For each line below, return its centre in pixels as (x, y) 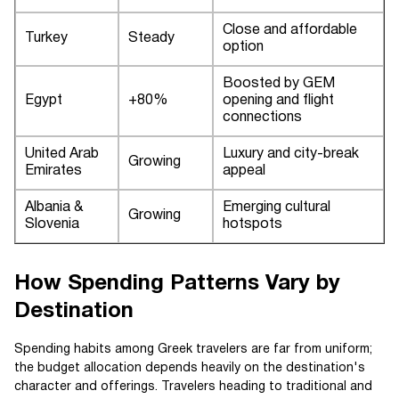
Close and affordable (290, 30)
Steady (151, 38)
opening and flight (278, 100)
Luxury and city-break (291, 154)
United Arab (62, 154)
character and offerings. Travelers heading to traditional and (193, 387)
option (243, 47)
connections (262, 117)
